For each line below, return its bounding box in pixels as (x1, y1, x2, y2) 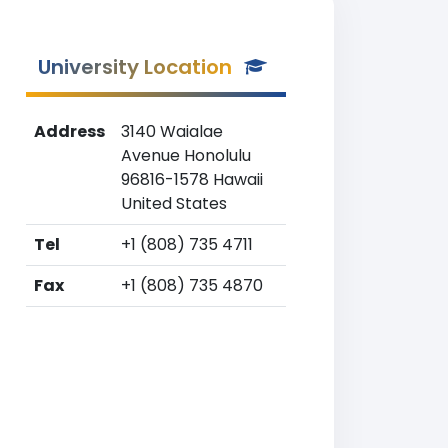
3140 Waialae (121, 120, 223, 143)
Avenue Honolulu (121, 144, 251, 167)
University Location (38, 53, 232, 81)
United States (121, 192, 227, 215)
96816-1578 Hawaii (121, 168, 263, 191)
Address (34, 120, 105, 143)
